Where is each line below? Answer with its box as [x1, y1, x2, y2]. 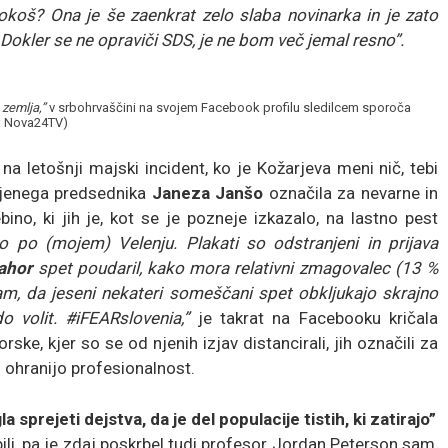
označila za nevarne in [263, 182, 439, 203]
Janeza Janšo [151, 182, 264, 203]
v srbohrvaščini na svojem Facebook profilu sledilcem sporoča [46, 99, 411, 115]
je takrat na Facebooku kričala [189, 307, 439, 328]
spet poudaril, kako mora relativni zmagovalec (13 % [32, 257, 439, 278]
